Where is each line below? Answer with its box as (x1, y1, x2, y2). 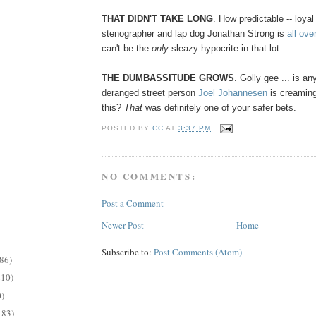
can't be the (102, 42, 152, 54)
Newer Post (102, 218, 144, 231)
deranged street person (102, 87, 198, 98)
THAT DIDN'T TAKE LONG (102, 13, 213, 24)
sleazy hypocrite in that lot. (169, 42, 282, 54)
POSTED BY (102, 124, 153, 133)
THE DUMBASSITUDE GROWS (102, 72, 234, 83)
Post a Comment (102, 196, 164, 209)
